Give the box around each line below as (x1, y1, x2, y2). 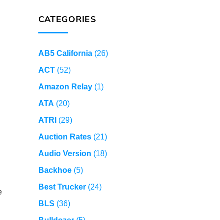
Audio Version (38, 149, 91, 158)
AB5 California (38, 49, 92, 58)
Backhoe (38, 166, 72, 175)
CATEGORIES (38, 13, 96, 25)
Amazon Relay (38, 82, 92, 91)
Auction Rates (38, 133, 91, 141)
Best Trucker (38, 183, 86, 192)
